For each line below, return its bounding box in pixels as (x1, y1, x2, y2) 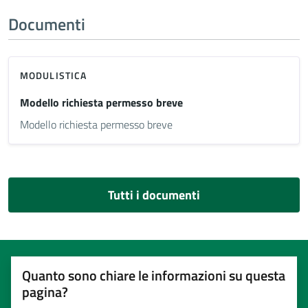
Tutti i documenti (108, 186, 200, 204)
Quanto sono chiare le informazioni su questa (22, 265, 285, 286)
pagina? (22, 281, 68, 302)
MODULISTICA (20, 68, 87, 82)
